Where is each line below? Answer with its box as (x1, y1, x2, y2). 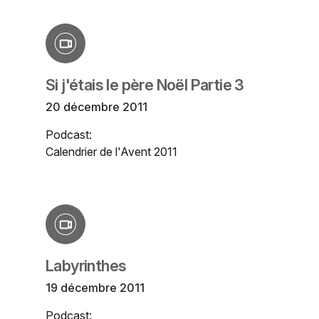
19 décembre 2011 (46, 281, 145, 296)
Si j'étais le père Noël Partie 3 (46, 75, 244, 95)
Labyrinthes (46, 256, 127, 276)
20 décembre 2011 (46, 100, 147, 115)
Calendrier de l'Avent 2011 (46, 145, 177, 159)
